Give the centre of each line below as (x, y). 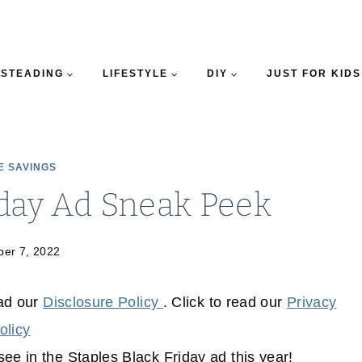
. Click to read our (225, 303)
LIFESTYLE (135, 74)
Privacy (311, 303)
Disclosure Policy (103, 303)
